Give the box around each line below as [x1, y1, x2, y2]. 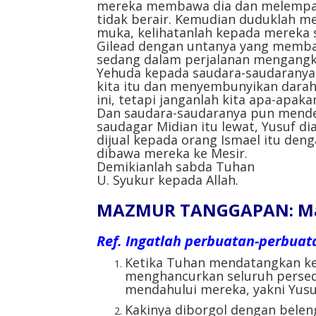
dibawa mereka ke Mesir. [97, 144, 248, 162]
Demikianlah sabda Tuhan [97, 157, 255, 175]
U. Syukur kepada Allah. [97, 171, 238, 188]
